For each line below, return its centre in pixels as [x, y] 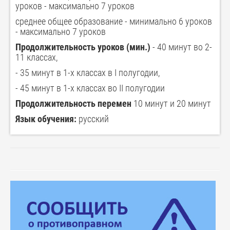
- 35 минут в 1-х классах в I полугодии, [88, 73]
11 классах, [36, 57]
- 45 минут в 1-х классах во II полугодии [90, 88]
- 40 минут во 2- [181, 47]
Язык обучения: [46, 119]
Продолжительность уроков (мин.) [83, 47]
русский [94, 119]
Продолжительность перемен [73, 104]
